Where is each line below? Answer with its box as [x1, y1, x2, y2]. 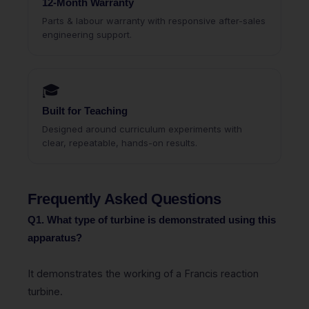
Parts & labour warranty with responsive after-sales [42, 15, 266, 27]
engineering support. [42, 29, 132, 41]
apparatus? [28, 232, 82, 244]
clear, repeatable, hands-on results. [42, 137, 197, 149]
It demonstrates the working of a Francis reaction [28, 268, 259, 280]
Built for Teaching [42, 105, 128, 117]
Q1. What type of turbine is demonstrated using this [28, 215, 276, 226]
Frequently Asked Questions [28, 190, 221, 208]
